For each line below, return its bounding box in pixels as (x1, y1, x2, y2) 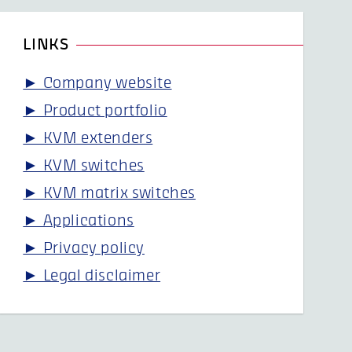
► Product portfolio (23, 103, 167, 119)
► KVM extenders (23, 130, 153, 146)
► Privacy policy (23, 240, 145, 256)
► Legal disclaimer (23, 268, 161, 284)
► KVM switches (23, 158, 145, 174)
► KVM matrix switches (23, 185, 196, 201)
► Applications (23, 213, 134, 229)
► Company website (23, 75, 172, 91)
